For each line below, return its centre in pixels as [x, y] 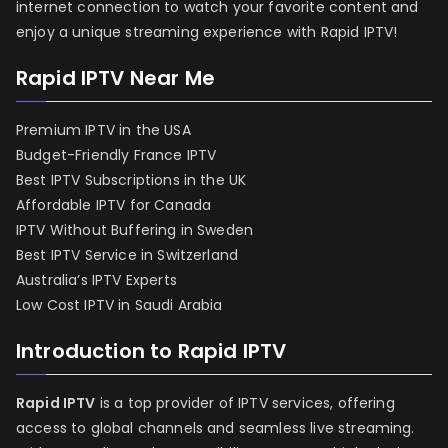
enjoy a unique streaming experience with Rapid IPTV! [207, 32]
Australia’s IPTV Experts [96, 280]
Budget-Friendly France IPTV [116, 155]
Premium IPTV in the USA [103, 130]
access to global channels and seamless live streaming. [215, 428]
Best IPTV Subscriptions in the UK [131, 180]
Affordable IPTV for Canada [114, 205]
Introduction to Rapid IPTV [151, 351]
